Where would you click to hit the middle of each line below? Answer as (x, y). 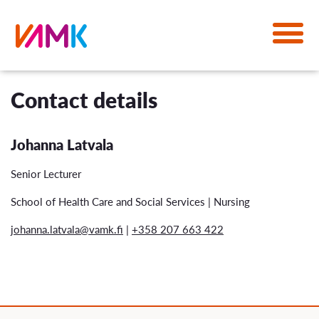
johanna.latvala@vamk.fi (67, 229)
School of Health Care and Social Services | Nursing (130, 201)
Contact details (84, 99)
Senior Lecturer (46, 173)
